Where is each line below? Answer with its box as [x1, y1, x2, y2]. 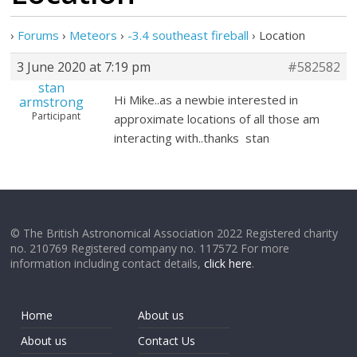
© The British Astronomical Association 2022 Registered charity [10, 226, 339, 241]
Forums [18, 27, 60, 43]
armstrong [19, 93, 84, 111]
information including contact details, [10, 256, 205, 271]
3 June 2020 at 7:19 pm [17, 58, 151, 76]
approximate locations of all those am [114, 111, 320, 127]
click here [204, 256, 253, 271]
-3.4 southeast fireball [127, 27, 249, 43]
